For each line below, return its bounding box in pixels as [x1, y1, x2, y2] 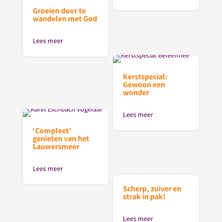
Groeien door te [32, 5, 86, 16]
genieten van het [32, 133, 89, 144]
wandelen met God [32, 13, 97, 24]
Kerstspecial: [123, 71, 168, 82]
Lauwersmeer [32, 141, 79, 152]
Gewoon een [123, 79, 166, 90]
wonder [123, 87, 150, 98]
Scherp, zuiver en [123, 183, 182, 194]
